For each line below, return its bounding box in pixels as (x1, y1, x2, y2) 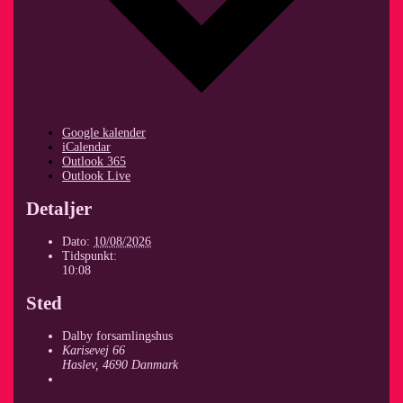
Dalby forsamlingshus (62, 329, 174, 344)
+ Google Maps (182, 358, 263, 372)
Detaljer (26, 199, 93, 219)
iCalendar (62, 140, 112, 155)
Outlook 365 (62, 155, 127, 169)
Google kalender (62, 126, 147, 140)
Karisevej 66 (62, 344, 126, 358)
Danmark (131, 358, 179, 372)
